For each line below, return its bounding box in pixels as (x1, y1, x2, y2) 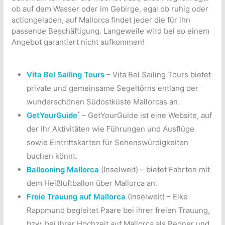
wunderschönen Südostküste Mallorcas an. (26, 96, 180, 106)
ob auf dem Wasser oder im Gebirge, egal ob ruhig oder (11, 4, 208, 14)
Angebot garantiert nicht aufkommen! (11, 37, 144, 47)
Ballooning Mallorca (26, 164, 99, 174)
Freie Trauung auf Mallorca (26, 191, 126, 201)
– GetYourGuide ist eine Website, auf (79, 110, 212, 120)
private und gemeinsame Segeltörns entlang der (26, 83, 198, 93)
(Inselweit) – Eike (125, 191, 188, 201)
